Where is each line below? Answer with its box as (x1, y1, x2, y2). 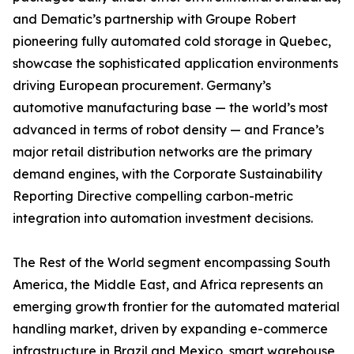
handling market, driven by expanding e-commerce (13, 321, 328, 337)
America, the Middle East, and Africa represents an (13, 277, 323, 293)
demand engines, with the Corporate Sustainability (13, 166, 322, 183)
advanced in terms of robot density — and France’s (13, 122, 324, 138)
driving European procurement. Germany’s (13, 77, 271, 94)
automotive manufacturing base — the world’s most (13, 100, 328, 116)
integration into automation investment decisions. (13, 210, 313, 227)
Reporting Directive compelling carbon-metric (13, 188, 293, 205)
